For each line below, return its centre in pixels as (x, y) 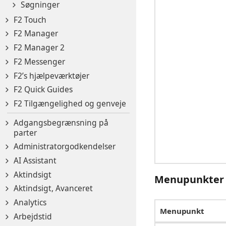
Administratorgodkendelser (65, 147)
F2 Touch (30, 19)
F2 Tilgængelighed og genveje (70, 104)
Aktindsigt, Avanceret (53, 188)
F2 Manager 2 (39, 48)
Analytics (30, 203)
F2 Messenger (39, 61)
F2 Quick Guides (43, 90)
